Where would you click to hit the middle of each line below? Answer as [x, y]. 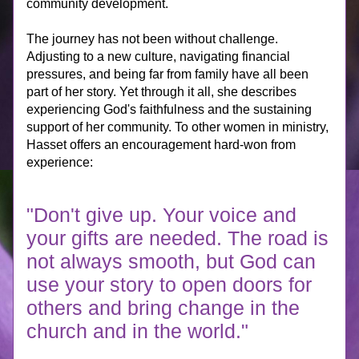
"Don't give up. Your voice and [161, 215]
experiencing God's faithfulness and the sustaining [169, 109]
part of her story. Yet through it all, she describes [161, 92]
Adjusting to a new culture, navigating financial [158, 56]
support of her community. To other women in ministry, [177, 127]
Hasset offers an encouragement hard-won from [161, 145]
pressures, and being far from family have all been [167, 74]
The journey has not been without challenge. [152, 39]
